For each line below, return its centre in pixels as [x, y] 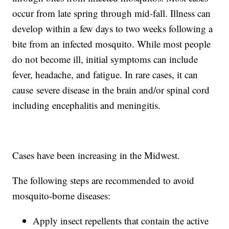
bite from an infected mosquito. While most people [112, 44]
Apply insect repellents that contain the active [121, 221]
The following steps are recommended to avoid [104, 180]
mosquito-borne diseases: [62, 196]
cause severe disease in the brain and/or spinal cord [111, 90]
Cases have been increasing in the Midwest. [96, 155]
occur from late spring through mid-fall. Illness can [112, 13]
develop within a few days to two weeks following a [113, 29]
